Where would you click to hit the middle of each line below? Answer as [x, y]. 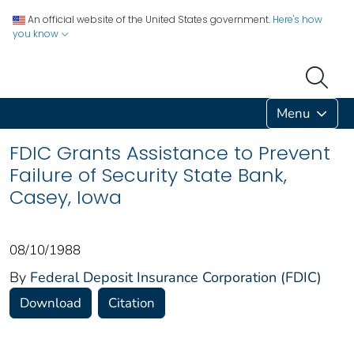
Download [51, 303]
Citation [132, 303]
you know [37, 34]
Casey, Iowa [66, 197]
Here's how [298, 19]
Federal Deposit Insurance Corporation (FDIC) [176, 277]
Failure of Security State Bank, [148, 175]
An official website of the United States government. [149, 19]
